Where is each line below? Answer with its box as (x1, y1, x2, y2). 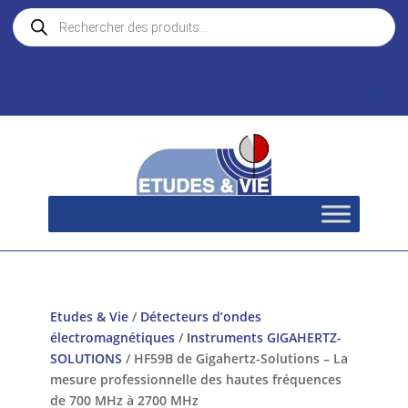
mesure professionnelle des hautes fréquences (49, 371, 342, 389)
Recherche (13, 5, 78, 23)
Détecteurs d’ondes (139, 308, 261, 326)
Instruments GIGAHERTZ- (186, 329, 342, 347)
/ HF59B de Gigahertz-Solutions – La (121, 350, 348, 368)
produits (13, 31, 66, 48)
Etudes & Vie (49, 308, 128, 326)
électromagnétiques (49, 329, 175, 347)
